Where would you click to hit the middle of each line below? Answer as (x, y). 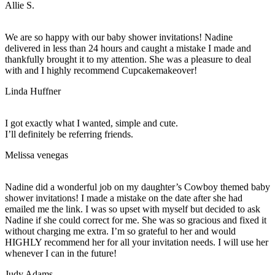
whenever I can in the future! (61, 253)
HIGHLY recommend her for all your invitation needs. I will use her (137, 242)
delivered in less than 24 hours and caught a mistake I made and (128, 48)
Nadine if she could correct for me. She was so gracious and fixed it (136, 220)
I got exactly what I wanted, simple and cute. (91, 123)
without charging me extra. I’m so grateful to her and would (120, 231)
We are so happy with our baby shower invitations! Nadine (119, 37)
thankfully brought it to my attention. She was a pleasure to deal (128, 59)
